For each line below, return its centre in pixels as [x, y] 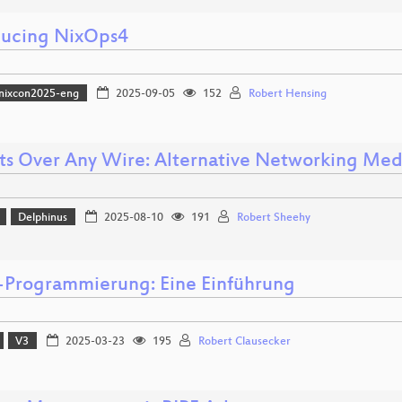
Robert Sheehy [273, 218]
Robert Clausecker [244, 341]
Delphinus [43, 218]
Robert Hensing [287, 94]
